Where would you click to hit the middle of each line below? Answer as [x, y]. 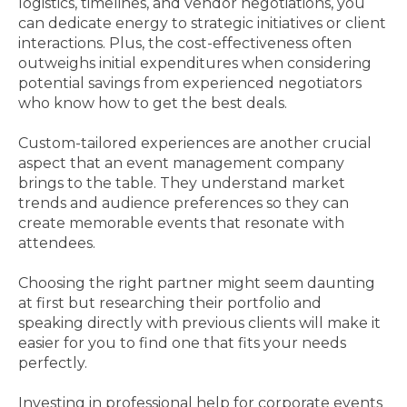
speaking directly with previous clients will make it [199, 323]
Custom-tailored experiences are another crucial [195, 143]
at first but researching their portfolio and [170, 303]
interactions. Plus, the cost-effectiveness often [185, 43]
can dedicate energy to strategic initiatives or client [202, 23]
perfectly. [53, 363]
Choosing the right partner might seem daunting [197, 283]
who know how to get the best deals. [153, 103]
